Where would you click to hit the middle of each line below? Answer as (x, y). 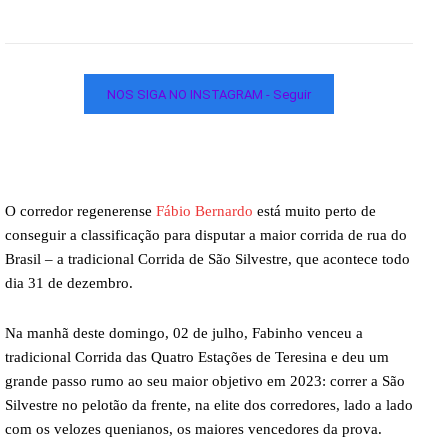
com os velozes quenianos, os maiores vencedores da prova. (193, 429)
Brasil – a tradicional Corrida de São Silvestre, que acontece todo (207, 259)
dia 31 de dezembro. (69, 283)
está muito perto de (314, 211)
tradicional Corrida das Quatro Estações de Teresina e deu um (197, 357)
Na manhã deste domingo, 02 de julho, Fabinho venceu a (184, 333)
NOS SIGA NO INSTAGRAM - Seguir (209, 94)
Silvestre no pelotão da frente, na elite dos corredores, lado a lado (209, 405)
